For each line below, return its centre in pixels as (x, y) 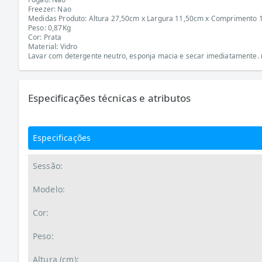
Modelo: (49, 189)
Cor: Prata (45, 37)
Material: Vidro (53, 46)
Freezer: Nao (50, 9)
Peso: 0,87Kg (49, 28)
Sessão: (48, 166)
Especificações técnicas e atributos (110, 98)
